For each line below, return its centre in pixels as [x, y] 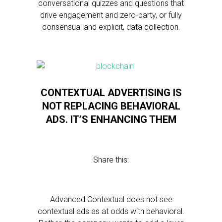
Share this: [111, 160]
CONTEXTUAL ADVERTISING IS [111, 93]
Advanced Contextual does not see [111, 199]
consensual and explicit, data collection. [111, 27]
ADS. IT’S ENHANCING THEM [111, 119]
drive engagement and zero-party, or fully [111, 15]
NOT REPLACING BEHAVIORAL [111, 106]
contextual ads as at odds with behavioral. [111, 211]
